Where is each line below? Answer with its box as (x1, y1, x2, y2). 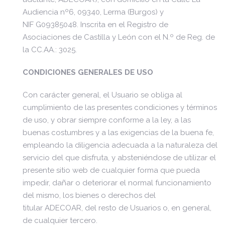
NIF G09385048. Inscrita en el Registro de (23, 20, 168, 29)
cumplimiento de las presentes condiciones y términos (23, 103, 217, 112)
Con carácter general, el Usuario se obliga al (23, 90, 182, 99)
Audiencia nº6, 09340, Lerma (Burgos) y (23, 8, 164, 17)
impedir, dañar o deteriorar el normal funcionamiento (23, 178, 211, 187)
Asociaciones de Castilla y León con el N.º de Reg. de (23, 33, 215, 42)
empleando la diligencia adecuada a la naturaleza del (23, 141, 217, 150)
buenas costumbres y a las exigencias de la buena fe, (23, 128, 214, 137)
